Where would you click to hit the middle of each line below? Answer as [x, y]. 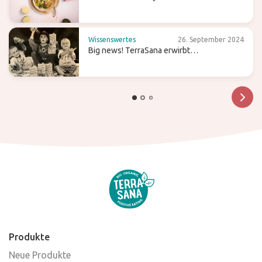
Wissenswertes [112, 39]
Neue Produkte [40, 255]
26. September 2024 [211, 39]
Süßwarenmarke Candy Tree [140, 62]
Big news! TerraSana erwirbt [139, 50]
